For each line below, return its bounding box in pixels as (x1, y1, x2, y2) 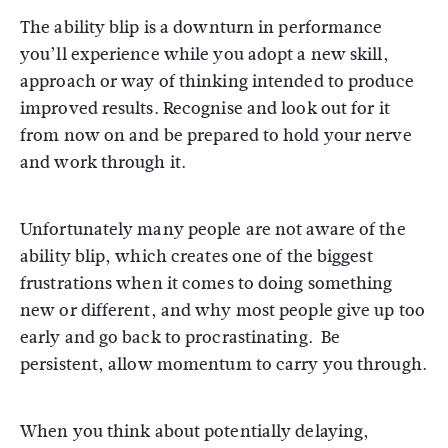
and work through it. (20, 150, 187, 175)
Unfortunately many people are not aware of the (20, 217, 406, 242)
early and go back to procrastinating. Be (20, 325, 341, 350)
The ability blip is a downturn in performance (20, 15, 383, 40)
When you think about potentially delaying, (20, 419, 370, 444)
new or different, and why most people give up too (20, 298, 425, 323)
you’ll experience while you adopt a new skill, (20, 42, 389, 67)
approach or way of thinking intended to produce (20, 69, 414, 94)
